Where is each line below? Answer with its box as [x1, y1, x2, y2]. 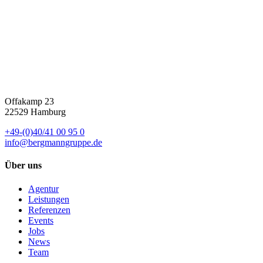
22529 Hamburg [5, 107, 66, 117]
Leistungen [28, 194, 69, 204]
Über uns [5, 160, 42, 171]
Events [28, 215, 53, 225]
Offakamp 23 [5, 96, 54, 107]
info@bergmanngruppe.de [5, 137, 102, 148]
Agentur [28, 183, 59, 194]
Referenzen [28, 204, 70, 215]
